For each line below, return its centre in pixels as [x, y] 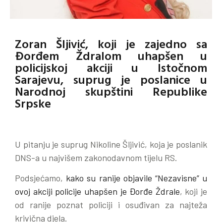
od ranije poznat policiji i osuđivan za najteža [111, 205]
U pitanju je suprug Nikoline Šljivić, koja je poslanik [111, 144]
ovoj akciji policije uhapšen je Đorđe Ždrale [97, 192]
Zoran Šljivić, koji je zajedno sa [111, 44]
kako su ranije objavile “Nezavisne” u [137, 178]
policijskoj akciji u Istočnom [111, 68]
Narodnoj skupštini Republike [111, 91]
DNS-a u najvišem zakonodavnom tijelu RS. [96, 157]
